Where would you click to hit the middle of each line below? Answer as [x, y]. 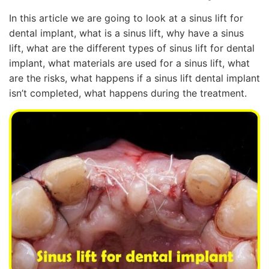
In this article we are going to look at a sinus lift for [126, 18]
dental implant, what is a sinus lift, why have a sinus [126, 33]
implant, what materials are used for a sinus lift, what [129, 63]
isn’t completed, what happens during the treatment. [128, 93]
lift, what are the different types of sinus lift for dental [132, 48]
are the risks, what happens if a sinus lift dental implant [134, 78]
